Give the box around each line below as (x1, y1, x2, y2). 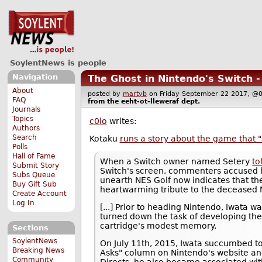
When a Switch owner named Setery (100, 156, 253, 166)
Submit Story (12, 161, 60, 170)
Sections (12, 223, 49, 232)
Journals (12, 105, 41, 113)
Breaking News (12, 246, 65, 255)
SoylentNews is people (9, 58, 106, 67)
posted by (87, 89, 123, 98)
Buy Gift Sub (12, 180, 57, 188)
